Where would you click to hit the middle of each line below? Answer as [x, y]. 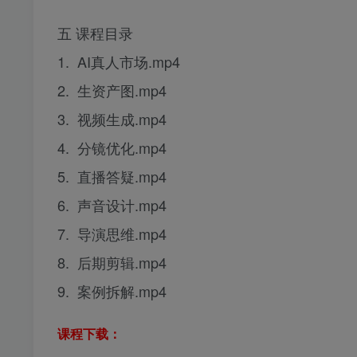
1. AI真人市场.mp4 [119, 62]
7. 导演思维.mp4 [112, 234]
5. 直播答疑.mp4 [112, 177]
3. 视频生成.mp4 [112, 119]
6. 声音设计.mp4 [112, 205]
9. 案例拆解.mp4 [112, 291]
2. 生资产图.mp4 [112, 90]
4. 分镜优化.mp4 [112, 148]
